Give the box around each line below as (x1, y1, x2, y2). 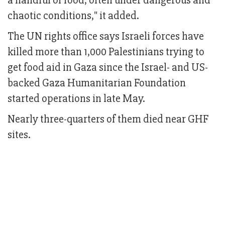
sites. (8, 128, 31, 142)
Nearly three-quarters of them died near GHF (8, 113, 208, 127)
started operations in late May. (8, 92, 147, 106)
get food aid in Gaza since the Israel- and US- (8, 61, 208, 75)
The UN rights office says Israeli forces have (8, 30, 204, 44)
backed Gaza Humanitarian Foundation (8, 76, 186, 90)
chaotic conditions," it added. (8, 9, 139, 23)
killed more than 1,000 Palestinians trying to (8, 45, 204, 59)
